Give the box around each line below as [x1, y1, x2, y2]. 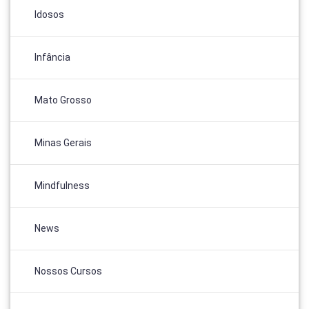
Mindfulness [34, 179, 90, 191]
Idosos [34, 8, 64, 20]
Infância [34, 51, 70, 63]
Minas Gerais [34, 137, 92, 148]
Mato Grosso [34, 94, 92, 106]
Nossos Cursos [34, 265, 102, 277]
